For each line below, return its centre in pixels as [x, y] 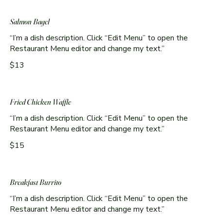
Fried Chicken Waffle [40, 102]
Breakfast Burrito [36, 182]
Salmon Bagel [30, 22]
